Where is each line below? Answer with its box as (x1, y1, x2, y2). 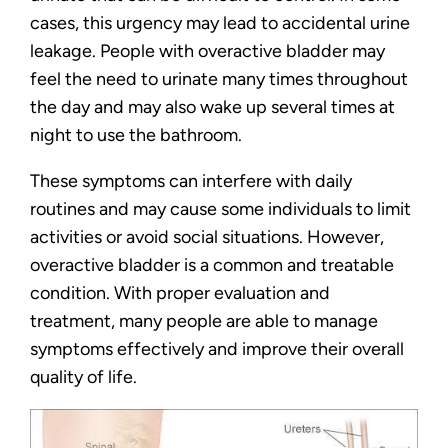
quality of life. (30, 365, 137, 387)
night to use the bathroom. (30, 123, 242, 145)
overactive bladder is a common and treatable (30, 253, 394, 275)
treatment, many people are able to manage (30, 309, 378, 331)
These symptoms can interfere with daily (30, 169, 352, 191)
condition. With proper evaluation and (30, 281, 330, 303)
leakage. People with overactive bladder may (30, 39, 385, 61)
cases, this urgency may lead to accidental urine (30, 11, 410, 33)
